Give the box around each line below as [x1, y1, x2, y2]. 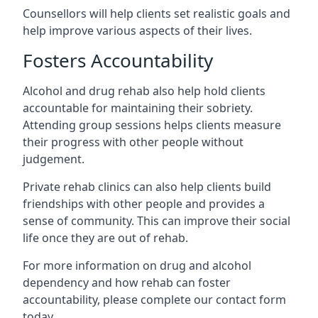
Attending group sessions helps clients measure [23, 117, 281, 133]
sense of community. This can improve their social [23, 213, 290, 229]
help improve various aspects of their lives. [23, 23, 252, 38]
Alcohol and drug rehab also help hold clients [23, 83, 265, 99]
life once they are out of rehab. [23, 230, 188, 246]
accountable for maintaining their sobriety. [23, 100, 253, 116]
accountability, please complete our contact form [23, 292, 286, 307]
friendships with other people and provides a [23, 196, 265, 212]
